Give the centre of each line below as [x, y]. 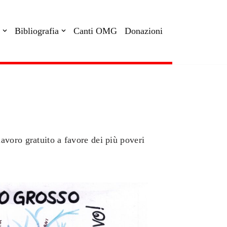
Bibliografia [37, 31]
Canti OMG [95, 31]
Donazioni [144, 31]
